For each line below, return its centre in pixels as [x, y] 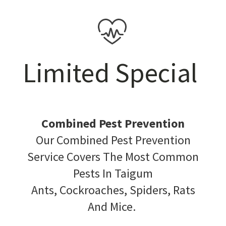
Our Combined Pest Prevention [113, 140]
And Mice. [113, 206]
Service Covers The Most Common [113, 156]
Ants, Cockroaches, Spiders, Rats [113, 190]
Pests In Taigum [113, 173]
